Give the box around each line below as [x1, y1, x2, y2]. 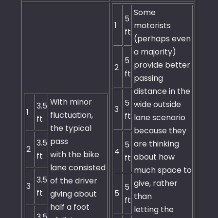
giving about [50, 188, 97, 200]
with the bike [50, 149, 99, 161]
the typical [50, 123, 91, 134]
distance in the [134, 86, 190, 97]
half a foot [50, 201, 90, 213]
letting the [134, 204, 174, 216]
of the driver [50, 175, 97, 187]
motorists [134, 20, 171, 32]
